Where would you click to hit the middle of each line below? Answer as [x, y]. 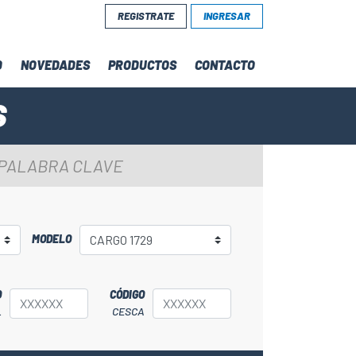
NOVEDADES [55, 65]
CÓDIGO [127, 294]
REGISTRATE [146, 16]
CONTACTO [225, 65]
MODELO [51, 239]
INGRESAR [227, 16]
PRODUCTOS [142, 65]
